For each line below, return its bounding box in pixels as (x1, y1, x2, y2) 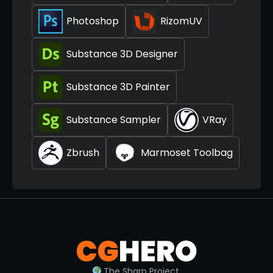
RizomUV (160, 14, 202, 29)
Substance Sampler (66, 113, 161, 127)
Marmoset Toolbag (141, 146, 233, 160)
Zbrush (66, 146, 99, 160)
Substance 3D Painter (66, 80, 170, 94)
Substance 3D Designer (66, 47, 178, 62)
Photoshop (66, 14, 119, 29)
